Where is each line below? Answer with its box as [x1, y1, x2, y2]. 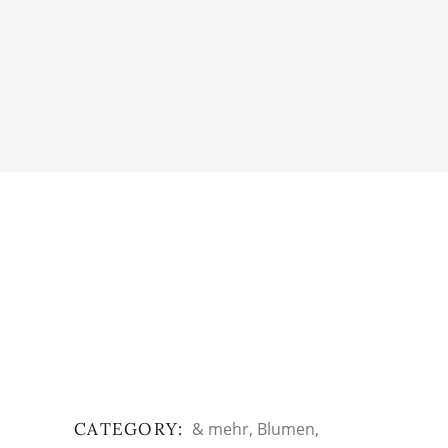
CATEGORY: [74, 418, 184, 440]
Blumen [257, 418, 316, 440]
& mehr [192, 418, 250, 440]
